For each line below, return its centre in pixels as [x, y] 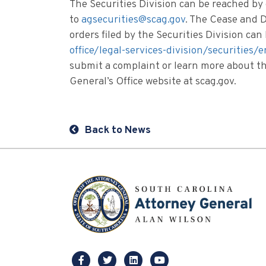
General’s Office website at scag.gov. [153, 82]
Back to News [118, 131]
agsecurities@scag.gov [133, 20]
